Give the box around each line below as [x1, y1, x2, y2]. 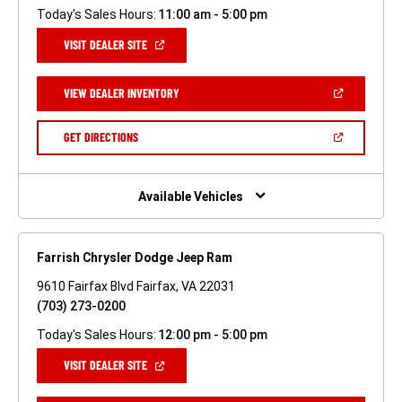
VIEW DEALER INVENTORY [64, 84, 179, 100]
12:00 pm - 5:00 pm [157, 328, 267, 343]
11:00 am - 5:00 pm [157, 6, 267, 22]
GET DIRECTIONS [63, 128, 138, 144]
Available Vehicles [137, 189, 243, 205]
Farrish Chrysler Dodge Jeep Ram [37, 250, 232, 266]
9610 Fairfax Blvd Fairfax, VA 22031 [37, 279, 235, 294]
